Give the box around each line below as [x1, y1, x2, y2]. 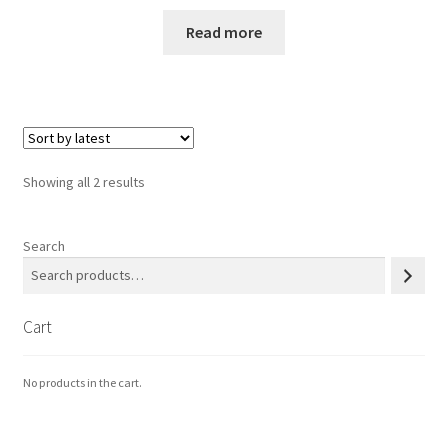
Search [22, 237, 65, 256]
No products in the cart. [22, 375, 142, 391]
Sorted [143, 172, 186, 191]
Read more [186, 22, 262, 43]
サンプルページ [22, 14, 135, 35]
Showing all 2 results [22, 173, 145, 192]
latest [143, 216, 179, 235]
